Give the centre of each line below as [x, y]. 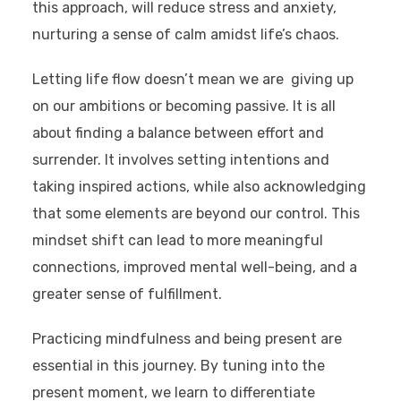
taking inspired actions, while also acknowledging [199, 187]
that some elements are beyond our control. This [196, 214]
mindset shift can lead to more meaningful [177, 241]
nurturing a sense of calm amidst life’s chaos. [187, 35]
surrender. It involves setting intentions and [180, 160]
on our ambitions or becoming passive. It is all [183, 107]
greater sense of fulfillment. [128, 294]
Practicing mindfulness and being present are [187, 339]
